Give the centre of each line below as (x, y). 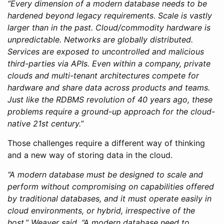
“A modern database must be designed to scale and (105, 174)
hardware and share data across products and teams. (109, 87)
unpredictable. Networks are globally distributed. (100, 39)
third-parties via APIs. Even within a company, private (109, 63)
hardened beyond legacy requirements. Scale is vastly (110, 15)
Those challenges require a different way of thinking (106, 143)
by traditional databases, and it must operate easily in (109, 198)
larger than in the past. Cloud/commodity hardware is (109, 27)
